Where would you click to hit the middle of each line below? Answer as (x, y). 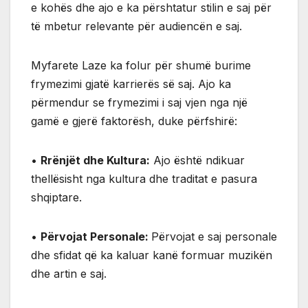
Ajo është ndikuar (197, 160)
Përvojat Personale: (96, 236)
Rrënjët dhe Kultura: (95, 160)
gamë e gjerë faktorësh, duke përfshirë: (134, 121)
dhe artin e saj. (69, 273)
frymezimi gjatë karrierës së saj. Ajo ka (131, 84)
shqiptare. (56, 197)
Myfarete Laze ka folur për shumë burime (141, 65)
